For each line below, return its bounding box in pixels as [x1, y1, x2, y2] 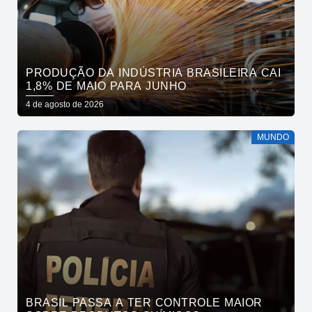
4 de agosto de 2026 [26, 100, 104, 110]
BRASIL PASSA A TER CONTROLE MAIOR [26, 297, 263, 309]
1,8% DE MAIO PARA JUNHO [26, 80, 187, 93]
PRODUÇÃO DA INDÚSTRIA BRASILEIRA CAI [26, 67, 281, 79]
